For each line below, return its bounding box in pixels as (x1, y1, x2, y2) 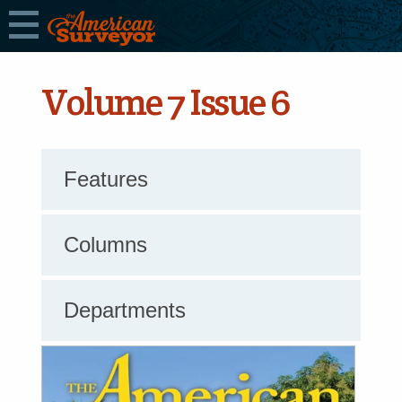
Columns (64, 232, 147, 257)
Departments (64, 298, 186, 322)
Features (64, 167, 148, 191)
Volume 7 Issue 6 (41, 77, 290, 126)
